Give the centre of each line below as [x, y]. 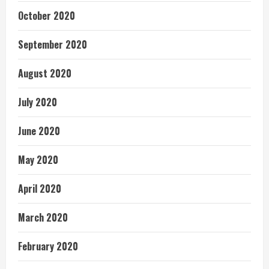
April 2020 [40, 189]
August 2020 [45, 74]
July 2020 [38, 102]
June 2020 [39, 131]
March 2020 [43, 218]
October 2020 [47, 16]
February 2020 [48, 246]
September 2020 [53, 45]
